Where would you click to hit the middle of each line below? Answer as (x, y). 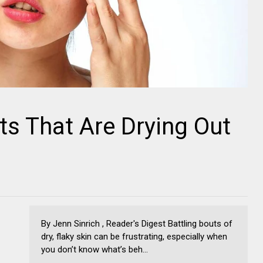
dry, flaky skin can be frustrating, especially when (134, 236)
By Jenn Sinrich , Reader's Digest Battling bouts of (137, 223)
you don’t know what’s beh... (95, 249)
